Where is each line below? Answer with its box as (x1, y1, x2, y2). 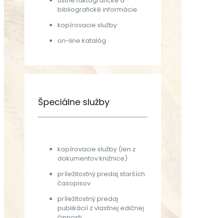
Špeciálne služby (38, 96, 110, 109)
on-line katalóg (57, 36, 107, 46)
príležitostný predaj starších (57, 169, 145, 179)
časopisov (57, 179, 91, 188)
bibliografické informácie (57, 5, 138, 15)
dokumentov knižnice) (57, 154, 128, 163)
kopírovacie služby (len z (57, 145, 136, 154)
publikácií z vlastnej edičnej (57, 203, 145, 213)
